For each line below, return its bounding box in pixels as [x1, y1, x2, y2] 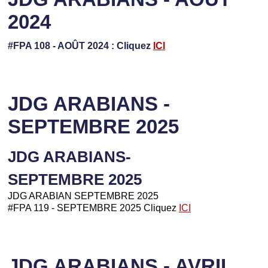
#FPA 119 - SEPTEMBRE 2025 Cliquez [7, 202, 179, 213]
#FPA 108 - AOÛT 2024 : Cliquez [7, 39, 153, 51]
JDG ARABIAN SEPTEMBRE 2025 [7, 190, 161, 201]
